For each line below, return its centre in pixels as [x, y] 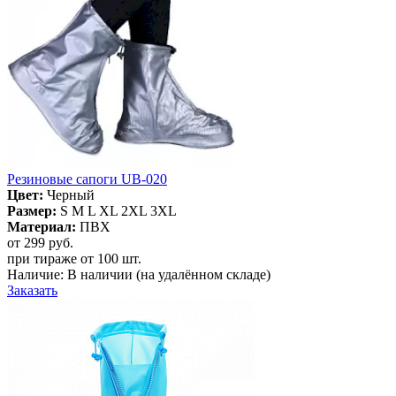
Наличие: [37, 274]
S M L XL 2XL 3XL [118, 210]
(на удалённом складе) [203, 274]
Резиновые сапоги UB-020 [87, 179]
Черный [71, 194]
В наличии [100, 274]
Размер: [34, 210]
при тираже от [52, 258]
